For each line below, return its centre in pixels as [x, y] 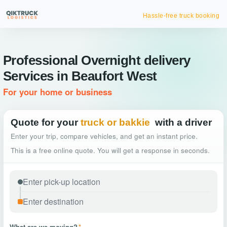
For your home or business [58, 92]
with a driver [183, 122]
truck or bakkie [115, 122]
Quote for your [44, 122]
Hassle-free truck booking [181, 16]
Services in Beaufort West [80, 76]
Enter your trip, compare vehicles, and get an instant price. [104, 136]
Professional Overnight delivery [97, 60]
